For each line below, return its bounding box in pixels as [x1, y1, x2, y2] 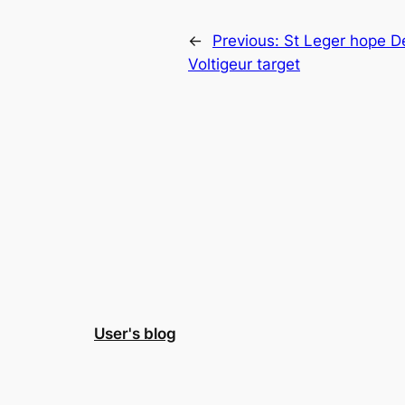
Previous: [212, 31, 284, 50]
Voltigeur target [188, 54, 300, 73]
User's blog [94, 324, 176, 343]
